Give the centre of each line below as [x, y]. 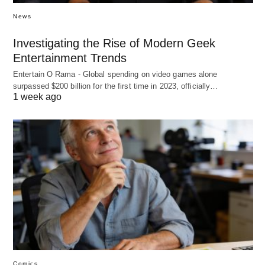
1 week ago [37, 97]
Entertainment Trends [70, 58]
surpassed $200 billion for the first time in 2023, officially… [116, 86]
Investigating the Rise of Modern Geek [114, 43]
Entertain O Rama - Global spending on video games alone [115, 75]
